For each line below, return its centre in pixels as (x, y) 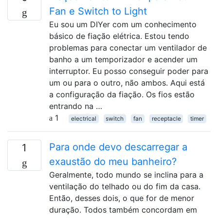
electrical (83, 118)
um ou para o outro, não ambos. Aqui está (127, 83)
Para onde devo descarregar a (118, 147)
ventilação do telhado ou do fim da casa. (125, 186)
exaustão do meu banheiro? (113, 162)
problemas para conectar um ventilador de (128, 48)
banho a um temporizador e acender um (123, 59)
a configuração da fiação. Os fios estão (122, 94)
